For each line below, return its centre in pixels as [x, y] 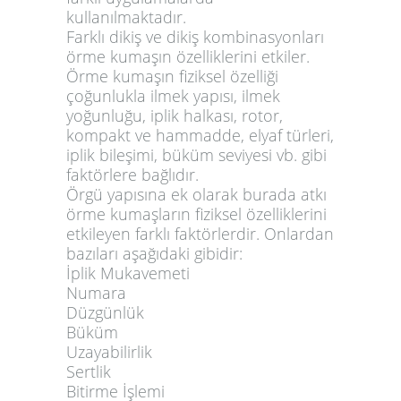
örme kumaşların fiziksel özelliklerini [196, 213]
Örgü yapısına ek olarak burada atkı [196, 194]
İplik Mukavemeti [128, 273]
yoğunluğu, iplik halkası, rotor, [175, 115]
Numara [96, 292]
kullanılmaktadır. [126, 17]
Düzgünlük [105, 312]
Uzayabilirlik [109, 351]
